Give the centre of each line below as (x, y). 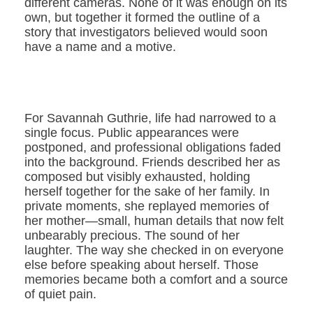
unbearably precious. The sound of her (132, 236)
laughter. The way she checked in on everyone (154, 250)
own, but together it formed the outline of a (142, 18)
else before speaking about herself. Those (141, 265)
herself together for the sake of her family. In (147, 192)
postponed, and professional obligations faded (153, 148)
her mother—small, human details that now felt (154, 221)
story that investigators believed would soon (146, 32)
